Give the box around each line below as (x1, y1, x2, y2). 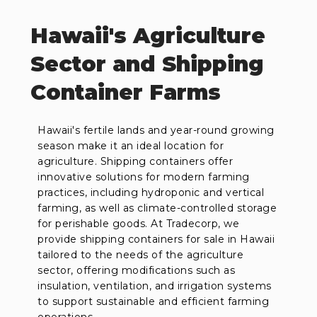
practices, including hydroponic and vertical (38, 186, 265, 200)
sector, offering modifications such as (38, 264, 236, 277)
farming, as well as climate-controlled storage (38, 202, 277, 215)
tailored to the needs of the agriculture (38, 248, 244, 262)
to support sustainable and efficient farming (38, 295, 270, 309)
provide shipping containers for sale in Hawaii (38, 233, 275, 246)
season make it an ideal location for (38, 139, 224, 153)
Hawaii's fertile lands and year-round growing (38, 124, 275, 137)
